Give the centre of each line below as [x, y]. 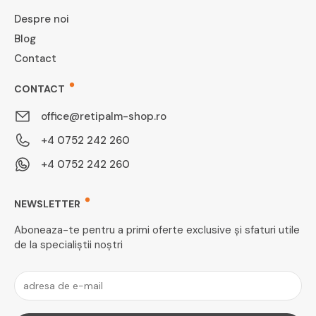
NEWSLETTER [47, 204]
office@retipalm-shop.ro [104, 117]
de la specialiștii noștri [68, 245]
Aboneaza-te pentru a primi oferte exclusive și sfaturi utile [157, 230]
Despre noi [42, 19]
